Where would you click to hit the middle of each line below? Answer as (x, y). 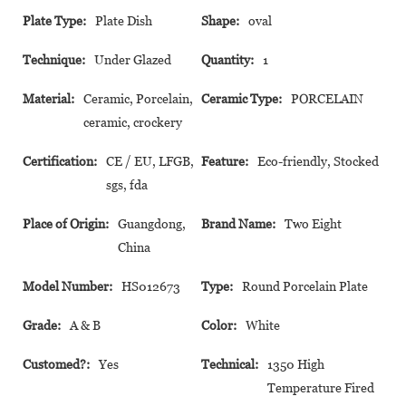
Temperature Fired (321, 387)
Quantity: (227, 59)
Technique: (54, 59)
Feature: (225, 161)
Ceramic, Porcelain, (138, 98)
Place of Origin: (66, 223)
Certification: (60, 161)
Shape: (220, 20)
